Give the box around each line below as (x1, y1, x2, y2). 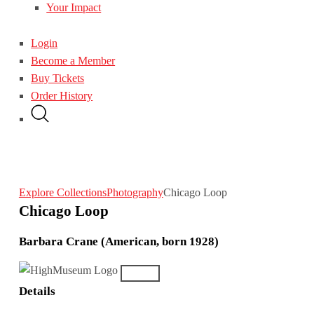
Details (18, 284, 55, 298)
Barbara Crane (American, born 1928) (18, 235, 219, 249)
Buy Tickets (31, 71, 85, 84)
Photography (106, 186, 163, 198)
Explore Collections (18, 186, 107, 198)
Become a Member (31, 54, 116, 67)
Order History (31, 89, 93, 102)
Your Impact (46, 1, 102, 14)
